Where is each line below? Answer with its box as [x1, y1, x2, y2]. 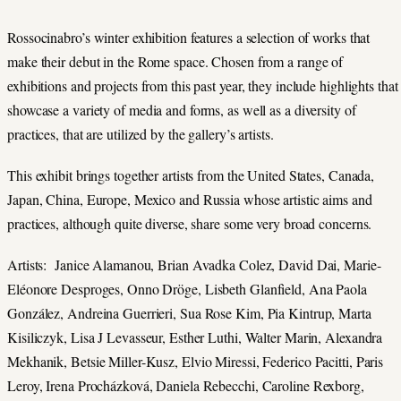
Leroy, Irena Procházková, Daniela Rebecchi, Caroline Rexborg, [7, 375, 364, 395]
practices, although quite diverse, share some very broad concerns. [7, 213, 372, 233]
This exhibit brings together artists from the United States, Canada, [7, 165, 375, 184]
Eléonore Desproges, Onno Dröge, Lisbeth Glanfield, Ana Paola [7, 278, 367, 298]
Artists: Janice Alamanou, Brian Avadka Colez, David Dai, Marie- [7, 254, 381, 274]
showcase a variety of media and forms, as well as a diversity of [7, 99, 356, 119]
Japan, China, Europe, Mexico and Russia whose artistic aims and [7, 189, 372, 209]
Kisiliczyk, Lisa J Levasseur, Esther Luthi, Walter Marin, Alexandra [7, 327, 383, 346]
